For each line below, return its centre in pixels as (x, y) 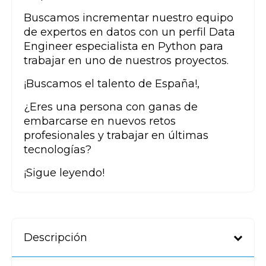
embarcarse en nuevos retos (100, 121)
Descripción (56, 238)
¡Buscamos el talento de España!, (112, 84)
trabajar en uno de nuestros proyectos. (126, 61)
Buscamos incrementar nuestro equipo (129, 18)
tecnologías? (58, 150)
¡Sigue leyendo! (64, 173)
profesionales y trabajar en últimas (116, 136)
